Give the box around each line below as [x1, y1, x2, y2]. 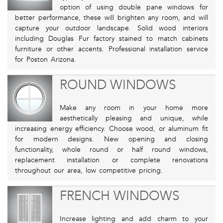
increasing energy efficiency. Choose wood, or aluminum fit [15, 124, 208, 133]
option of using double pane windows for [59, 3, 208, 12]
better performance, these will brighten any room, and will [15, 13, 208, 22]
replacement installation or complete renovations [15, 156, 208, 165]
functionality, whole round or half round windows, [15, 145, 208, 154]
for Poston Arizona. [15, 55, 76, 64]
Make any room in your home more [59, 104, 208, 112]
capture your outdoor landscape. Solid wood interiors [15, 24, 208, 33]
